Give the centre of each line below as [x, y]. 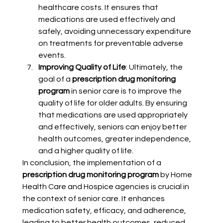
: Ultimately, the [155, 67]
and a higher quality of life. [86, 151]
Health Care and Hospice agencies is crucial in [106, 187]
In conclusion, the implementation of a [92, 163]
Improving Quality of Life [82, 67]
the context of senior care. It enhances [94, 199]
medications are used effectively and [107, 20]
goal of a [55, 79]
